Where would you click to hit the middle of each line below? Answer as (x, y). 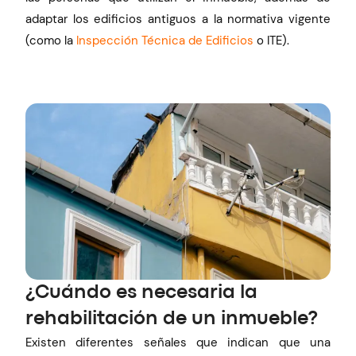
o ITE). (272, 40)
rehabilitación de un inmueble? (172, 319)
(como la (51, 40)
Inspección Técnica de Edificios (165, 40)
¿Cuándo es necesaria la (142, 292)
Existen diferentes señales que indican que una (178, 342)
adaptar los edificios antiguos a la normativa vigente (178, 19)
